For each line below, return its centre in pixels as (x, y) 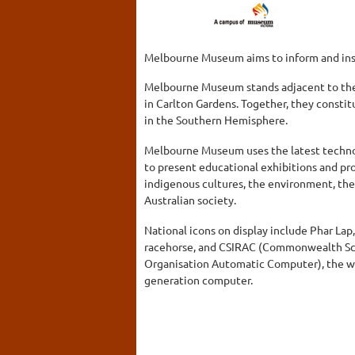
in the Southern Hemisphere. (216, 120)
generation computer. (198, 279)
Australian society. (190, 200)
